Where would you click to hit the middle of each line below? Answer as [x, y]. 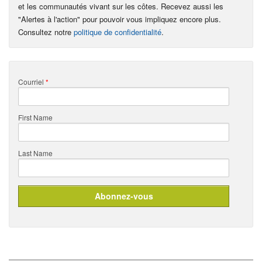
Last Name [35, 153]
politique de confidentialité [118, 32]
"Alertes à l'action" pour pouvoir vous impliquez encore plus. [120, 19]
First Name [35, 117]
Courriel [32, 81]
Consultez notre [46, 32]
